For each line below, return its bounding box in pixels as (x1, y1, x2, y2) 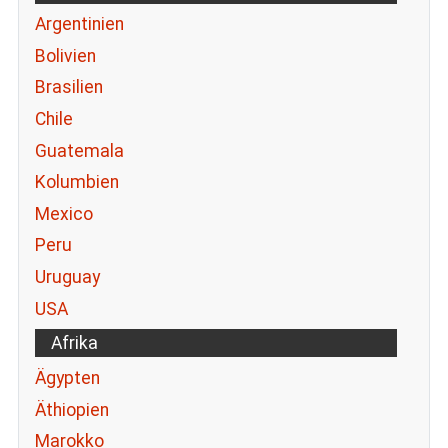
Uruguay (34, 266, 100, 287)
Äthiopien (34, 399, 109, 420)
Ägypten (34, 368, 100, 389)
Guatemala (34, 140, 124, 161)
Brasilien (34, 77, 103, 98)
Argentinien (34, 14, 124, 35)
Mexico (34, 203, 93, 224)
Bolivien (34, 45, 96, 66)
